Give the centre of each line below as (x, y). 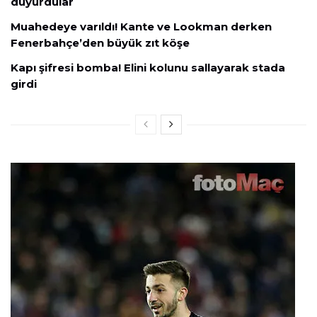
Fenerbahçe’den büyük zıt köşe (100, 42)
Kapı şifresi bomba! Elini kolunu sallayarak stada (148, 67)
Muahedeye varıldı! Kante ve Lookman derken (141, 26)
